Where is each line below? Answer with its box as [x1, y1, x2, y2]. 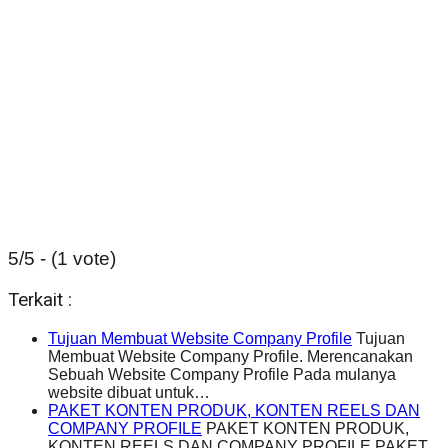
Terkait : [8, 288, 72, 311]
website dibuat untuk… [48, 383, 210, 401]
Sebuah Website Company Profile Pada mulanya [48, 365, 396, 383]
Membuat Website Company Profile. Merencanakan [48, 347, 413, 365]
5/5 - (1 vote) [8, 248, 116, 270]
